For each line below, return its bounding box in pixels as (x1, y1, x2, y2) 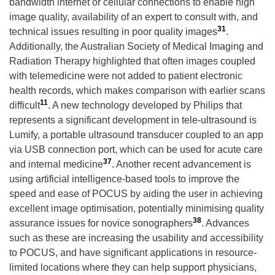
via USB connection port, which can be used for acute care (9, 144, 263, 155)
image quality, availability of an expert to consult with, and (9, 11, 258, 22)
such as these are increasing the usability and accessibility (9, 232, 263, 243)
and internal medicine (9, 158, 103, 169)
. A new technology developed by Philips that (48, 99, 242, 110)
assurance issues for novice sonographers (9, 217, 193, 228)
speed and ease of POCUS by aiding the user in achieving (9, 188, 263, 199)
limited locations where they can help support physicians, (9, 261, 257, 273)
